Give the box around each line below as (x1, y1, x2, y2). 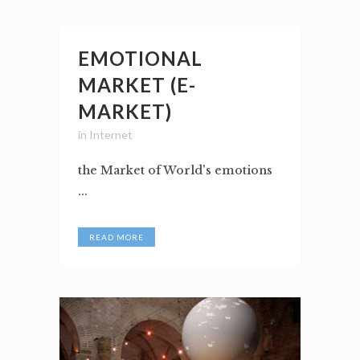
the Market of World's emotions (78, 163, 272, 178)
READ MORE (89, 232, 144, 243)
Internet (89, 128, 133, 142)
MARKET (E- (78, 73, 196, 97)
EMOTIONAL (78, 47, 202, 71)
